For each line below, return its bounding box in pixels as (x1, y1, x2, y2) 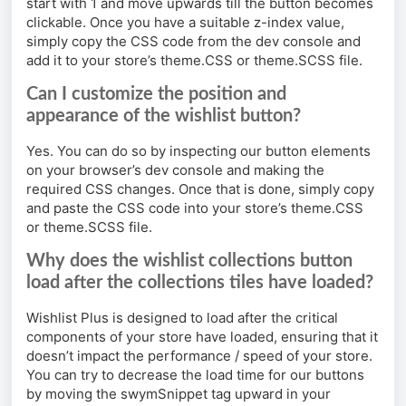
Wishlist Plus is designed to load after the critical (26, 309, 338, 327)
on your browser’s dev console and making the (26, 161, 324, 179)
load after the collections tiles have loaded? (26, 274, 373, 293)
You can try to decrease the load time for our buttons (26, 366, 364, 384)
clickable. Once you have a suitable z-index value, (26, 14, 344, 32)
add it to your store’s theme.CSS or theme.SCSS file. (26, 52, 366, 70)
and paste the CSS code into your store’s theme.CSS (26, 199, 363, 217)
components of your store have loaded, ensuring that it (26, 328, 378, 346)
